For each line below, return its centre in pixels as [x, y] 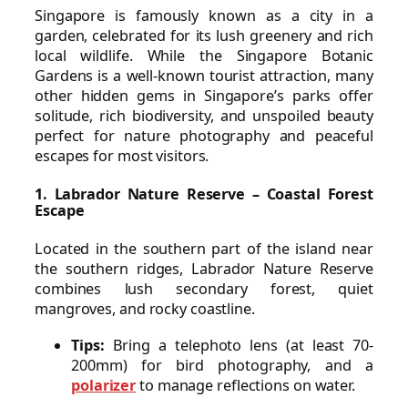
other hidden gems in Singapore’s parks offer [204, 96]
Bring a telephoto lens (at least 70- [239, 346]
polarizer [104, 386]
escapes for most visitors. [122, 156]
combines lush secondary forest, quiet [204, 288]
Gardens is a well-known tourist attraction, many [204, 76]
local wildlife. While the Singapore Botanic [204, 56]
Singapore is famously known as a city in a [204, 16]
